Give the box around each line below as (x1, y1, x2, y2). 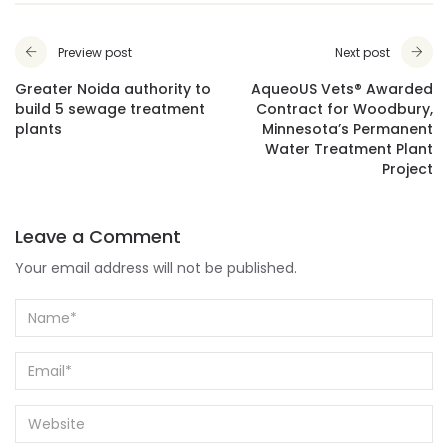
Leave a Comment (15, 224, 181, 250)
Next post (335, 44, 390, 62)
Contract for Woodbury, (256, 99, 433, 120)
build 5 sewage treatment (15, 99, 205, 120)
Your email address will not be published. (15, 258, 297, 279)
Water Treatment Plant (265, 139, 433, 160)
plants (15, 119, 62, 140)
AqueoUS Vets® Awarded (251, 79, 433, 100)
